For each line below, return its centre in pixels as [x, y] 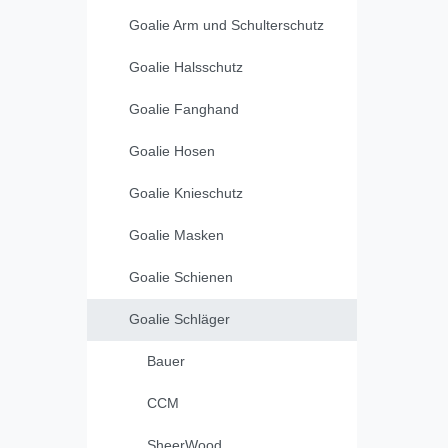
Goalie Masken [176, 235]
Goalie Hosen [172, 151]
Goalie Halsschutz [186, 67]
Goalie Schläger [179, 319]
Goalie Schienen [181, 277]
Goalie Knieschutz [186, 193]
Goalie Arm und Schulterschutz [226, 25]
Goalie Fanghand [184, 109]
